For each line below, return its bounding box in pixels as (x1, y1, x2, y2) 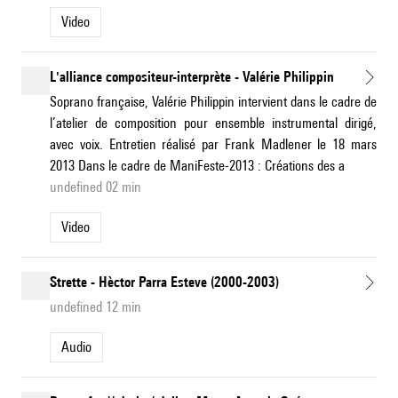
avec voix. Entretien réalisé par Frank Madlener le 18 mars (50, 136, 377, 154)
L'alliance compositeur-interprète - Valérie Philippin (50, 68, 334, 86)
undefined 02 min (50, 179, 141, 196)
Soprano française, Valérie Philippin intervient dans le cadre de (50, 93, 377, 111)
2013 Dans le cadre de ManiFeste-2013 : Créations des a (50, 157, 345, 175)
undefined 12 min (50, 298, 141, 316)
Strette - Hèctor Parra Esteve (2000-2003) (50, 274, 279, 291)
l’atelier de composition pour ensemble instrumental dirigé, (50, 115, 377, 132)
